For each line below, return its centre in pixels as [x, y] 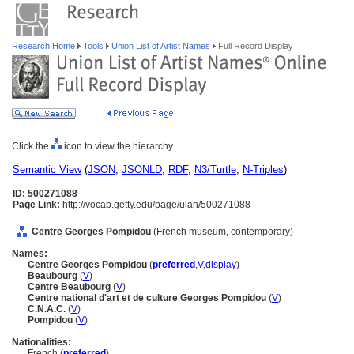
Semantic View [47, 169]
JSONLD [142, 169]
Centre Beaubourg [70, 287]
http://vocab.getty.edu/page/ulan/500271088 [155, 205]
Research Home [45, 46]
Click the [32, 146]
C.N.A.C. [48, 309]
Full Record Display [254, 46]
